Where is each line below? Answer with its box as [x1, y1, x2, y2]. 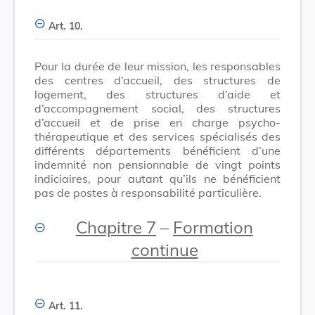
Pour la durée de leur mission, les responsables [34, 58, 281, 73]
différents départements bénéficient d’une [34, 143, 281, 157]
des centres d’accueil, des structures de [34, 72, 281, 87]
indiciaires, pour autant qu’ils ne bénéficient [34, 171, 281, 186]
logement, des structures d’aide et [34, 86, 281, 101]
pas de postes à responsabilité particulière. [34, 185, 262, 200]
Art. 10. [49, 19, 83, 32]
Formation [173, 216, 253, 238]
